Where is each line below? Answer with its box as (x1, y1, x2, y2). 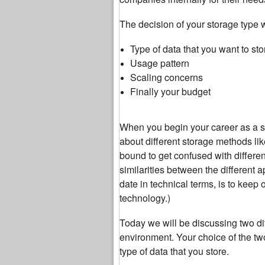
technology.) (119, 191, 170, 205)
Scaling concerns (130, 70, 203, 84)
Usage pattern (130, 56, 189, 70)
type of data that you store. (119, 244, 229, 258)
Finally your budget (130, 85, 211, 98)
